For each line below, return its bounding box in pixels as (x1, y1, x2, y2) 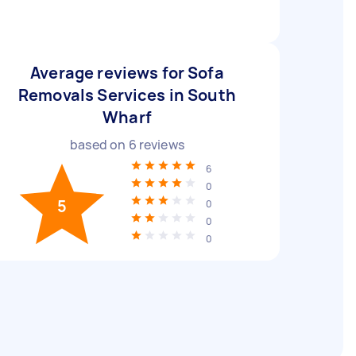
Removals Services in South (18, 84, 236, 106)
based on (70, 136, 129, 153)
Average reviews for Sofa (30, 62, 224, 83)
